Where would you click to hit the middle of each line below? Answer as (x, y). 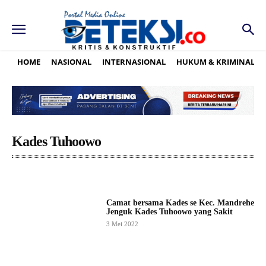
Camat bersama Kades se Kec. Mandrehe (180, 203)
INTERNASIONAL (134, 61)
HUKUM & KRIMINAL (216, 61)
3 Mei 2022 (122, 224)
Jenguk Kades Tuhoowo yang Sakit (169, 212)
